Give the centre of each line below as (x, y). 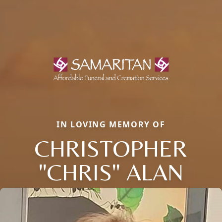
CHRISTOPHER (111, 148)
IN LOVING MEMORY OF (111, 124)
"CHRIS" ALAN (111, 172)
